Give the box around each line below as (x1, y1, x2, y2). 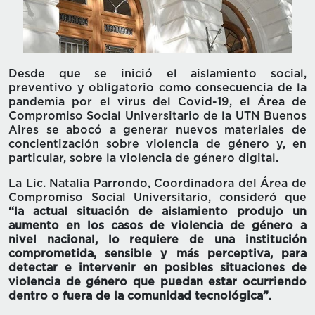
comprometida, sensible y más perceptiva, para (8, 248, 307, 260)
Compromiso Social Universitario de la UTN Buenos (8, 110, 307, 122)
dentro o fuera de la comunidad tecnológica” (8, 290, 269, 302)
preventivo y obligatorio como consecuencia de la (8, 82, 307, 94)
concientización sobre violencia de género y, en (8, 139, 307, 150)
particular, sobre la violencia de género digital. (8, 153, 278, 165)
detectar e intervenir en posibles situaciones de (8, 262, 307, 274)
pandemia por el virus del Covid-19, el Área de (8, 96, 307, 108)
